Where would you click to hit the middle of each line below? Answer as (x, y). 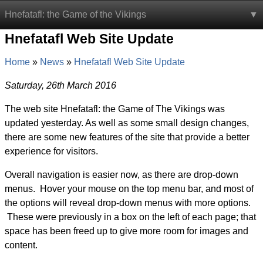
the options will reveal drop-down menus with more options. (128, 203)
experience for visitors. (51, 151)
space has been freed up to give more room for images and (127, 231)
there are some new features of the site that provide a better (127, 137)
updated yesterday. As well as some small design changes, (127, 123)
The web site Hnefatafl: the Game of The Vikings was (115, 109)
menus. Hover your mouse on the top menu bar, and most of (129, 189)
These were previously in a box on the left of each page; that (130, 217)
